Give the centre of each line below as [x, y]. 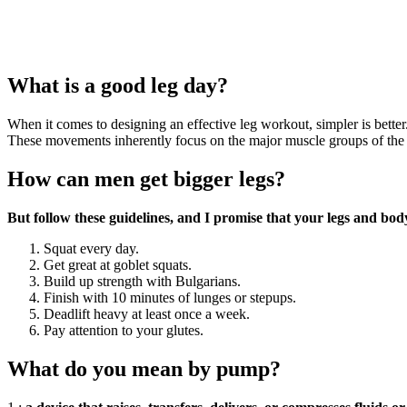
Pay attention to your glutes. [124, 330]
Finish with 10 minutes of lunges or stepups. [170, 297]
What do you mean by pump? [144, 368]
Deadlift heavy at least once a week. [147, 313]
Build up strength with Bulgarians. [142, 281]
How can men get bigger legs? [146, 179]
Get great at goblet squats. [118, 264]
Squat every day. [91, 248]
